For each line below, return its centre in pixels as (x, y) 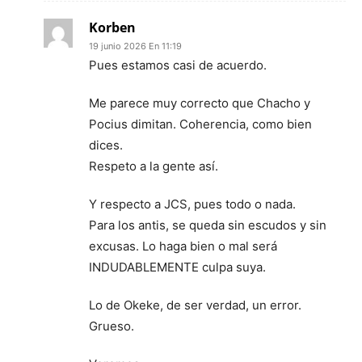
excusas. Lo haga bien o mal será (183, 246)
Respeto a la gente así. (154, 166)
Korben (112, 27)
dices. (106, 145)
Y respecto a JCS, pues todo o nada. (192, 204)
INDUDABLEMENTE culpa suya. (177, 267)
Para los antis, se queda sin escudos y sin (208, 225)
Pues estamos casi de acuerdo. (178, 65)
